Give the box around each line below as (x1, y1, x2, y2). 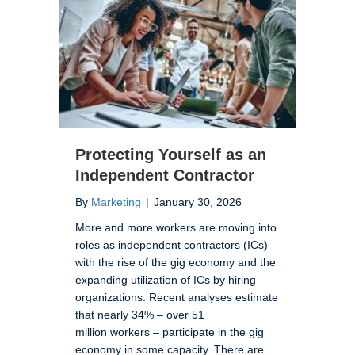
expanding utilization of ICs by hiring (75, 273, 256, 286)
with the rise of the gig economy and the (75, 255, 276, 269)
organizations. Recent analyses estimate (75, 290, 278, 303)
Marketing (91, 195, 141, 208)
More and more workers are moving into (75, 220, 277, 234)
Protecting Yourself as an (75, 145, 266, 163)
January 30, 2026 (154, 195, 242, 208)
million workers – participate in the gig (75, 325, 264, 338)
